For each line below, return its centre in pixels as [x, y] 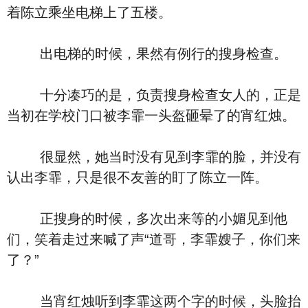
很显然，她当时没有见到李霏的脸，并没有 [154, 157]
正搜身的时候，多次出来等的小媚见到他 [147, 219]
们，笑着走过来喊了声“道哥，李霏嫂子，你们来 [154, 239]
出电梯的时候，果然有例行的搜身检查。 [147, 54]
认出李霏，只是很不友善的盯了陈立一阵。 [137, 177]
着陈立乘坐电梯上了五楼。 [89, 12]
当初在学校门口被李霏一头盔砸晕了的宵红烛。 [151, 115]
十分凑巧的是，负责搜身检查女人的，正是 [154, 95]
